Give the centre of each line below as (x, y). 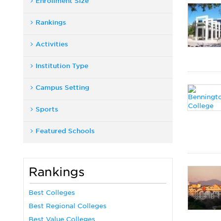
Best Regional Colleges (68, 206)
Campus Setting (62, 88)
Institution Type (62, 66)
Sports (47, 109)
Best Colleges (52, 193)
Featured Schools (65, 131)
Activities (52, 44)
